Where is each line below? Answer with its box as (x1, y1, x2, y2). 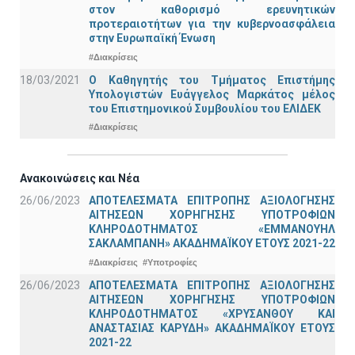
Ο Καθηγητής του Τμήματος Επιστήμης (89, 73, 335, 86)
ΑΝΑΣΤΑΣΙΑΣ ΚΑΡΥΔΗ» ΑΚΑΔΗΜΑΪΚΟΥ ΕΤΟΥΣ (89, 321, 335, 334)
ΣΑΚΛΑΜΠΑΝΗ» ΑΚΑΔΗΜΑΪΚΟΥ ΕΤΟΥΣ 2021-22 (89, 237, 335, 250)
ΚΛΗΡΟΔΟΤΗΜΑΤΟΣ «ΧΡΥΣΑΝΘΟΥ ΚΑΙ (89, 307, 335, 320)
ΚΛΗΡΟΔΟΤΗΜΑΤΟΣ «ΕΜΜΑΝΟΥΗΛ (89, 223, 335, 236)
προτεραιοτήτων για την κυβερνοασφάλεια (89, 17, 335, 31)
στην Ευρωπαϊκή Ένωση (89, 32, 216, 45)
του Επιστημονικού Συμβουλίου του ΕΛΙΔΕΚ (89, 101, 321, 115)
